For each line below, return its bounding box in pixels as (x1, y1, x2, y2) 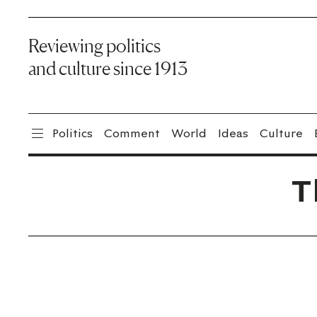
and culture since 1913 (28, 57, 188, 79)
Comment (104, 126, 160, 140)
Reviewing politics (28, 35, 161, 57)
